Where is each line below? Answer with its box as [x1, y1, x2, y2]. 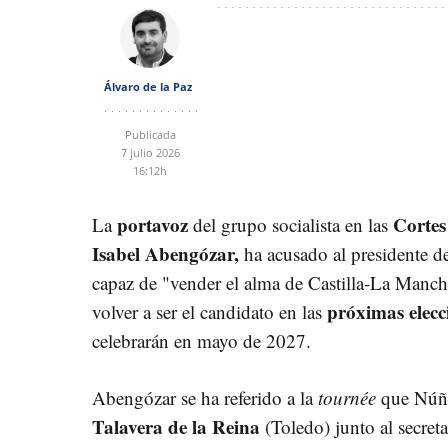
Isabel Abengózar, [92, 239, 239, 267]
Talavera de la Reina [92, 412, 260, 440]
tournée [318, 384, 381, 410]
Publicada [124, 126, 176, 142]
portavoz [117, 210, 193, 238]
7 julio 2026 [120, 144, 180, 160]
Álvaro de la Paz [103, 78, 192, 94]
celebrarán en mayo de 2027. [92, 327, 311, 353]
